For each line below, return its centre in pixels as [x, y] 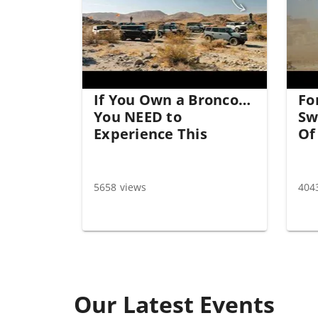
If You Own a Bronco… [172, 100]
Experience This [150, 134]
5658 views [120, 187]
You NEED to [138, 117]
